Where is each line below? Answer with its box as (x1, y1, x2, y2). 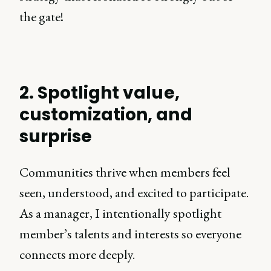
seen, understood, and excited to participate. (19, 184, 249, 201)
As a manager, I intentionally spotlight (19, 204, 221, 222)
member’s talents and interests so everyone (19, 225, 241, 243)
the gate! (19, 8, 64, 25)
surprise (19, 125, 93, 148)
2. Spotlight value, (19, 81, 180, 105)
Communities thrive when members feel (19, 163, 230, 181)
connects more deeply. (19, 246, 137, 263)
